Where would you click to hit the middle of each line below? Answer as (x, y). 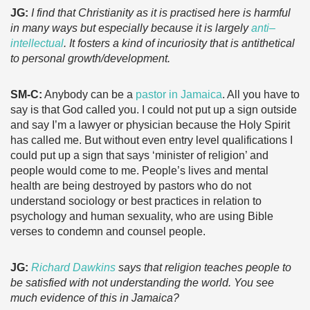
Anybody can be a (89, 94)
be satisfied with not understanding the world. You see (142, 283)
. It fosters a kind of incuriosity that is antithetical (179, 43)
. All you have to (261, 94)
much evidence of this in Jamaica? (98, 298)
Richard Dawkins (73, 267)
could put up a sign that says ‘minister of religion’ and (139, 155)
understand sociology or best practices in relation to (136, 201)
